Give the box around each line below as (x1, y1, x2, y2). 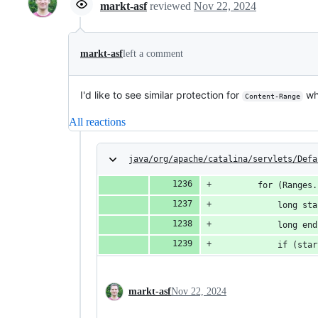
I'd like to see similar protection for (80, 89, 242, 101)
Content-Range (244, 92, 300, 100)
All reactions (69, 116, 126, 128)
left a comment (123, 48, 183, 59)
